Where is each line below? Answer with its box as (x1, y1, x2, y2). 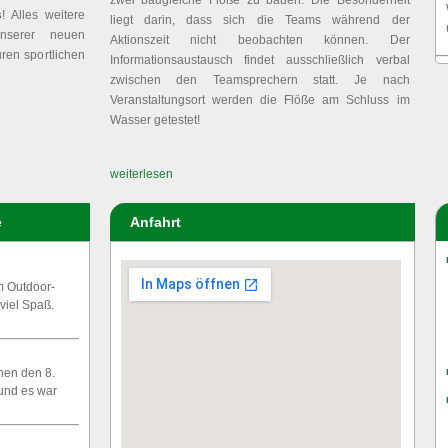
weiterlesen (109, 167, 173, 181)
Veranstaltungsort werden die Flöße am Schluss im (109, 93, 410, 107)
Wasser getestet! (109, 113, 200, 127)
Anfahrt (129, 214, 181, 230)
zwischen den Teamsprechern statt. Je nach (109, 73, 410, 87)
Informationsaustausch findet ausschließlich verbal (109, 53, 410, 67)
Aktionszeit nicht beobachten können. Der (109, 33, 410, 47)
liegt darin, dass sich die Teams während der (109, 13, 410, 27)
